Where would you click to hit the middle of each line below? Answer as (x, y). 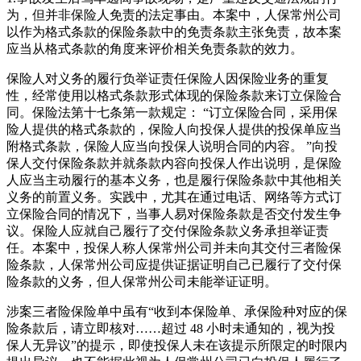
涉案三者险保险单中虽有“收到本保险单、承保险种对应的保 (177, 312)
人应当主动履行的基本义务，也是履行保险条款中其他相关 (174, 180)
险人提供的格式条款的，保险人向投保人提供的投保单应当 (174, 130)
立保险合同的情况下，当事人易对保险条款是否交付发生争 (174, 214)
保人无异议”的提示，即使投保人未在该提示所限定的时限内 (177, 346)
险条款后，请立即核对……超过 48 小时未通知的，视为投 (171, 329)
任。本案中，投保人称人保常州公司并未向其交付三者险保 (174, 248)
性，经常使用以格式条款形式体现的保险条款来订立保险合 (174, 96)
